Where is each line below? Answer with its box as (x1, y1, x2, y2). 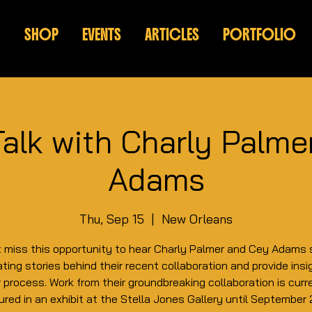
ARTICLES (145, 26, 199, 45)
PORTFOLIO (223, 26, 296, 45)
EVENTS (82, 26, 121, 45)
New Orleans (162, 211, 233, 228)
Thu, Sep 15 (79, 211, 144, 228)
